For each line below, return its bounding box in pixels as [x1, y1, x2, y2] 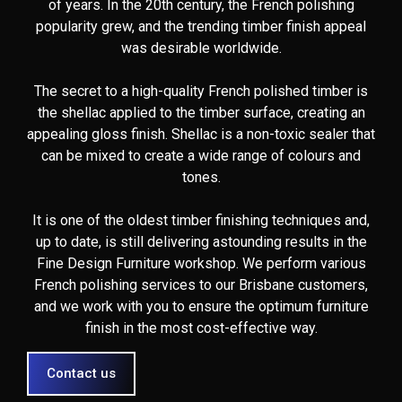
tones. [181, 169, 221, 186]
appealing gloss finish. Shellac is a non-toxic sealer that [27, 126, 375, 143]
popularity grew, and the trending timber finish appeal [36, 18, 366, 35]
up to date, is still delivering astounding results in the [35, 233, 367, 250]
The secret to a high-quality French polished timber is [34, 83, 368, 100]
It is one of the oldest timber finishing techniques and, [32, 212, 370, 229]
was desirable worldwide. [120, 39, 282, 57]
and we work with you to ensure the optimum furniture [33, 298, 369, 315]
